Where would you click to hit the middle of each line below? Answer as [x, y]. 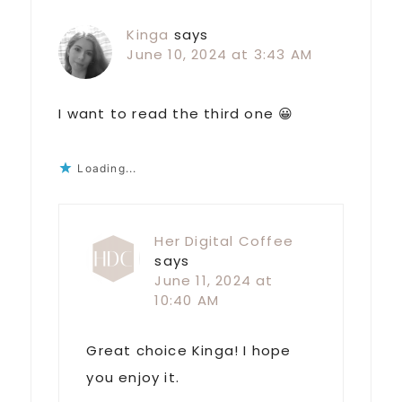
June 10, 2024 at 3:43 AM [220, 55]
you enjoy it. [133, 378]
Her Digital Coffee [224, 241]
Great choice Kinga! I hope [189, 351]
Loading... [107, 169]
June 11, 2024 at [214, 281]
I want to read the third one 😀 [176, 114]
